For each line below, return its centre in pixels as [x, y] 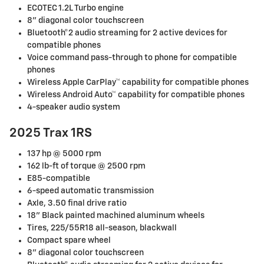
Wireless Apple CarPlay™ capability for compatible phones [138, 83]
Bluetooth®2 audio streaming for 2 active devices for [127, 33]
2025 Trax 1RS [51, 134]
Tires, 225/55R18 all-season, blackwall [102, 228]
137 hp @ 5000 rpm [64, 154]
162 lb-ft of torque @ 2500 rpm [86, 166]
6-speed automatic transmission [90, 191]
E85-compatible [59, 178]
